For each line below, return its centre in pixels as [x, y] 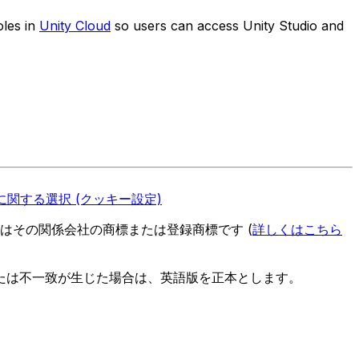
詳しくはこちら [297, 229]
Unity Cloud [75, 26]
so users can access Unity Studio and [227, 26]
